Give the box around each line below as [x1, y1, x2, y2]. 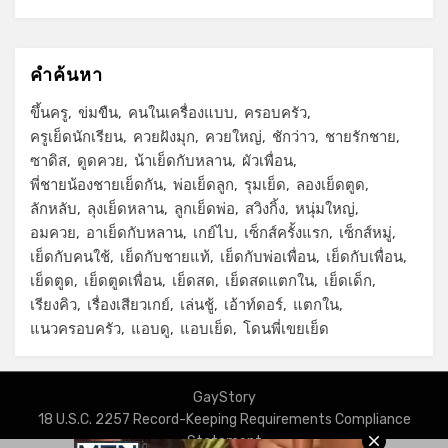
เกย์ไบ [193, 223, 234, 242]
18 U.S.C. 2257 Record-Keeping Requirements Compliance [37, 410, 411, 428]
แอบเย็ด [180, 319, 233, 338]
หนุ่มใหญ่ [295, 199, 355, 218]
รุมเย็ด [244, 175, 286, 194]
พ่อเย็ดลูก [173, 175, 234, 194]
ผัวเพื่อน [242, 151, 293, 170]
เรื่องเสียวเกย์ [87, 295, 170, 314]
